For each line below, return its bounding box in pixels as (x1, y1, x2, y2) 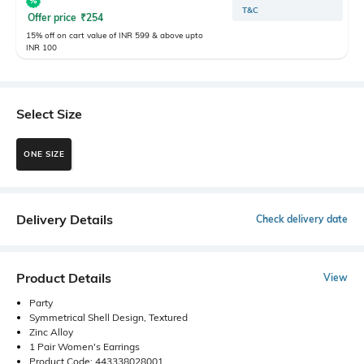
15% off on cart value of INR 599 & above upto (26, 29, 203, 41)
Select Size (16, 105, 82, 122)
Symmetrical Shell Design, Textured (29, 310, 188, 323)
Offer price (28, 11, 79, 24)
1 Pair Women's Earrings (29, 340, 140, 353)
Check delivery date (256, 212, 348, 225)
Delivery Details (16, 210, 113, 227)
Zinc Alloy (29, 325, 73, 338)
